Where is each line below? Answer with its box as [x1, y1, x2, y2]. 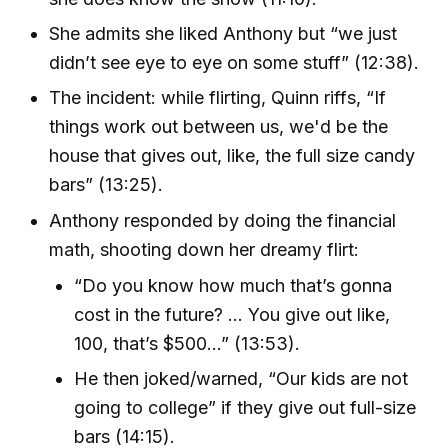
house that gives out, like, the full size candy [49, 145, 416, 167]
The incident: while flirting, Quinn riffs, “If [49, 87, 387, 109]
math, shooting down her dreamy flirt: [49, 238, 360, 260]
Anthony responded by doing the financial [49, 209, 397, 231]
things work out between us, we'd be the [49, 116, 389, 138]
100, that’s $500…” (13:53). [74, 332, 301, 354]
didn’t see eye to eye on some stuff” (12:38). [49, 52, 420, 74]
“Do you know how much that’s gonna [74, 274, 393, 296]
